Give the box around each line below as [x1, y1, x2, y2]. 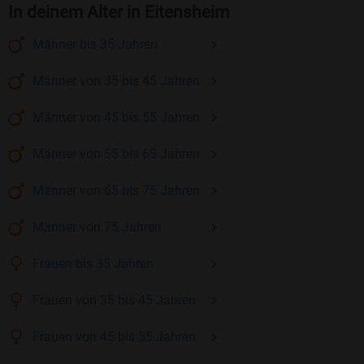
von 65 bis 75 [76, 183, 160, 199]
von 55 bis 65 [76, 146, 160, 162]
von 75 [76, 219, 122, 236]
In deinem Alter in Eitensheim [8, 2, 229, 23]
